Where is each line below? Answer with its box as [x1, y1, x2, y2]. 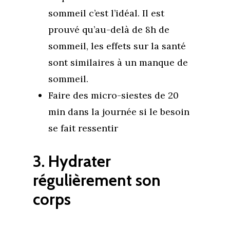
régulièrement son [33, 170, 161, 190]
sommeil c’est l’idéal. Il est [48, 7, 164, 19]
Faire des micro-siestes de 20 [48, 89, 179, 101]
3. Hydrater [33, 151, 111, 171]
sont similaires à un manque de [48, 56, 188, 68]
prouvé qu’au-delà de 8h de [48, 24, 169, 35]
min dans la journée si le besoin [48, 106, 189, 118]
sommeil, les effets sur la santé [48, 40, 186, 52]
